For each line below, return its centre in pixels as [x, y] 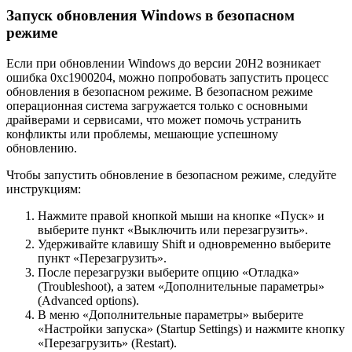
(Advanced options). [88, 300]
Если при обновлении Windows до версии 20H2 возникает [163, 63]
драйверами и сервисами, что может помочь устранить [154, 119]
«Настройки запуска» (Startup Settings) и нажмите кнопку [191, 328]
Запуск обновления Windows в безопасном [150, 15]
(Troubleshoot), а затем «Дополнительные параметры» [181, 286]
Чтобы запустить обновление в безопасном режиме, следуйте [171, 174]
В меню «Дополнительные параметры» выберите [170, 314]
